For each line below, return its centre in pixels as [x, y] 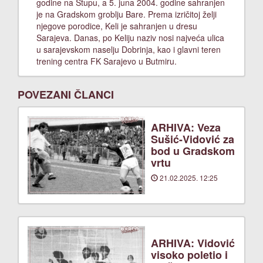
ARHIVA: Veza [186, 127]
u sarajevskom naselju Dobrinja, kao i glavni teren [129, 49]
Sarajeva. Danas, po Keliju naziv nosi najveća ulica [130, 38]
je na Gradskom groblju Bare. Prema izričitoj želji [127, 14]
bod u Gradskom [193, 151]
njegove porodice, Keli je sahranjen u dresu [117, 26]
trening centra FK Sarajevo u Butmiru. [107, 61]
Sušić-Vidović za [193, 139]
